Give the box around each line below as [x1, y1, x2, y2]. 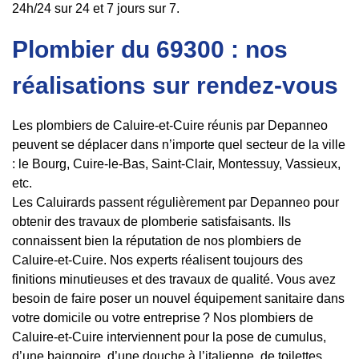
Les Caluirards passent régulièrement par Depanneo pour [12, 196, 339, 210]
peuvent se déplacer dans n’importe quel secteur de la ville [12, 138, 345, 152]
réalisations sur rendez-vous [12, 72, 338, 99]
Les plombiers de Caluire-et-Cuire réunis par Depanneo [12, 119, 328, 133]
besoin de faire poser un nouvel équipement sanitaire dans [12, 292, 345, 306]
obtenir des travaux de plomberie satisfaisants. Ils [12, 215, 291, 229]
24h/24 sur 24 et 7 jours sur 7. [12, 2, 179, 16]
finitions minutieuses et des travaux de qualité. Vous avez [12, 272, 336, 287]
